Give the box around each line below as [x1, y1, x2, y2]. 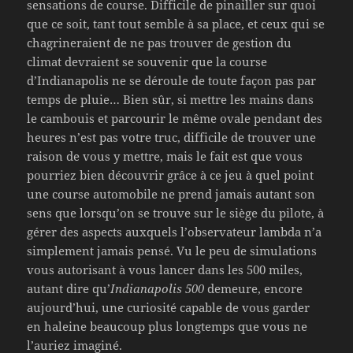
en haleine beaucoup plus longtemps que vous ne [27, 318, 308, 335]
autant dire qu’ [27, 281, 111, 297]
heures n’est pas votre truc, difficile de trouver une [27, 129, 317, 146]
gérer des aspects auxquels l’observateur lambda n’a [27, 224, 322, 240]
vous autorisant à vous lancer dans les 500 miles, [27, 262, 303, 278]
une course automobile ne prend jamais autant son [27, 186, 316, 203]
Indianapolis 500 [110, 281, 205, 297]
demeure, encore [204, 281, 303, 297]
